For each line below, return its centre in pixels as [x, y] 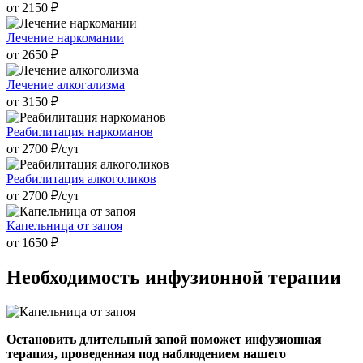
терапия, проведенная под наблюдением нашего [146, 354]
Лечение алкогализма [66, 84]
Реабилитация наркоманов [80, 131]
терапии [302, 278]
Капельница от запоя [64, 225]
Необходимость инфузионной [135, 278]
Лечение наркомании [65, 37]
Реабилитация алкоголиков [81, 178]
